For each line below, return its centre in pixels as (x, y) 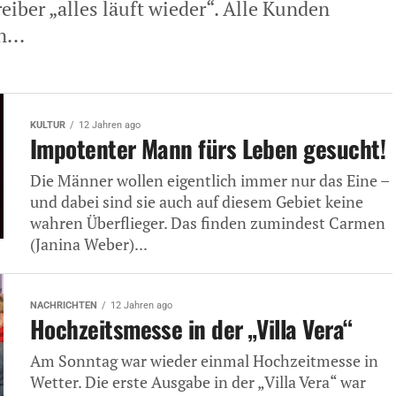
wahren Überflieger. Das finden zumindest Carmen (208, 223)
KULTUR (48, 125)
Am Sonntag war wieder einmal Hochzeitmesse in (204, 361)
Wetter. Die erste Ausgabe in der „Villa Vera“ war (198, 382)
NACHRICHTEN (64, 305)
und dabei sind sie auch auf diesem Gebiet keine (197, 202)
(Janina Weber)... (89, 244)
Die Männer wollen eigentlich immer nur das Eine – (209, 180)
